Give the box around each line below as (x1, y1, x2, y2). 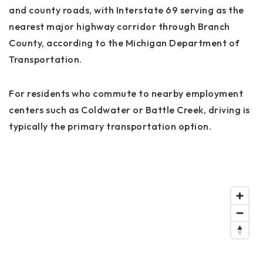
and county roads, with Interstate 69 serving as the (9, 4, 244, 16)
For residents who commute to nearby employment (9, 87, 243, 100)
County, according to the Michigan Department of (9, 37, 240, 49)
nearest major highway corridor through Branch (9, 21, 230, 33)
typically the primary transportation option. (9, 120, 211, 133)
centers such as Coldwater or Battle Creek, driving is (9, 104, 250, 116)
